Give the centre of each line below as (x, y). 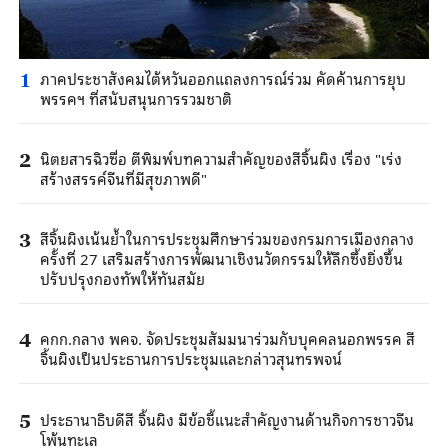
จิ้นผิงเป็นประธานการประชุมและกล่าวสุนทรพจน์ (190, 358)
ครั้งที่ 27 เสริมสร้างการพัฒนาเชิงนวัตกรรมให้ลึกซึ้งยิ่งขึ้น (221, 258)
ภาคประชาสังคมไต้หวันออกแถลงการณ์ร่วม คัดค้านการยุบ (222, 77)
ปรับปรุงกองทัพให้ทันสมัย (122, 278)
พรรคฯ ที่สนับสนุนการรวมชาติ (135, 97)
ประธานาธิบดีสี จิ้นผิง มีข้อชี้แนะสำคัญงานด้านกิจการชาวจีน (226, 418)
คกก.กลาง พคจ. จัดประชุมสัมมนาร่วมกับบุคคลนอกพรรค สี (227, 338)
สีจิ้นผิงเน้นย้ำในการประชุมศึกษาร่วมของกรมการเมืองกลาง (226, 238)
